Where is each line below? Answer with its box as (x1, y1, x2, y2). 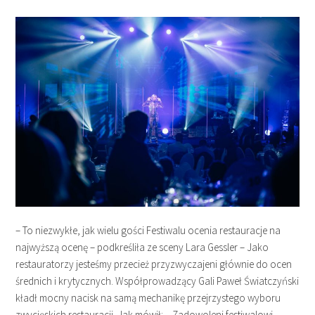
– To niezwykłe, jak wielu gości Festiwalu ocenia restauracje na (15, 223, 281, 237)
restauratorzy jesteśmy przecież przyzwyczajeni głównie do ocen (15, 257, 292, 271)
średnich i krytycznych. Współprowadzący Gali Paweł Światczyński (15, 274, 300, 288)
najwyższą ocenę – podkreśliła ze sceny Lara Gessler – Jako (15, 240, 269, 254)
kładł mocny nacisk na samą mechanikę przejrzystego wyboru (15, 290, 281, 304)
